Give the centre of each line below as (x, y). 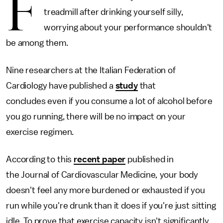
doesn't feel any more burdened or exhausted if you (106, 190)
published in (150, 159)
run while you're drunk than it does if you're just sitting (111, 206)
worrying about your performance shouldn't (128, 27)
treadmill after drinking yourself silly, (113, 12)
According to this (40, 159)
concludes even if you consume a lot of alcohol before (109, 101)
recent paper (100, 159)
